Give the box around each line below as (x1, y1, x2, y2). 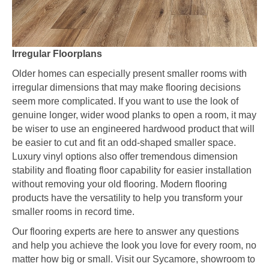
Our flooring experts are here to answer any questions (12, 226, 239, 237)
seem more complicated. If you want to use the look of (12, 96, 238, 107)
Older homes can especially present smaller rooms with (12, 68, 247, 79)
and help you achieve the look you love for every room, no (12, 240, 256, 251)
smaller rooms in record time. (12, 207, 134, 217)
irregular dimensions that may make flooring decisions (12, 82, 241, 93)
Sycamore (153, 254, 196, 265)
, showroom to (196, 254, 255, 265)
